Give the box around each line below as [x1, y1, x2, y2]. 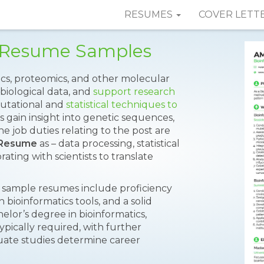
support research [93, 86, 175, 97]
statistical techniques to [66, 99, 177, 110]
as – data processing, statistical [37, 138, 180, 149]
